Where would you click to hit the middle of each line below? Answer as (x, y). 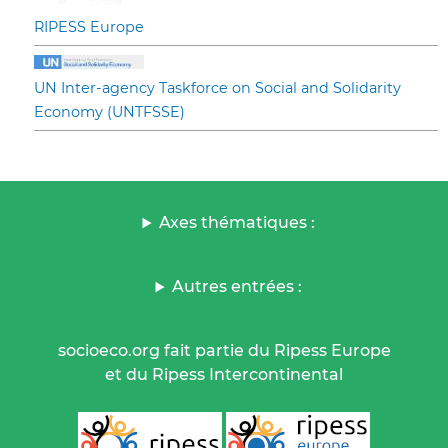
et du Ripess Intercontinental (224, 375)
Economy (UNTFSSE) (109, 112)
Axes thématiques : (237, 223)
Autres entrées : (237, 287)
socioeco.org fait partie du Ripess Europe (224, 351)
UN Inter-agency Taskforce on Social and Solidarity (217, 88)
